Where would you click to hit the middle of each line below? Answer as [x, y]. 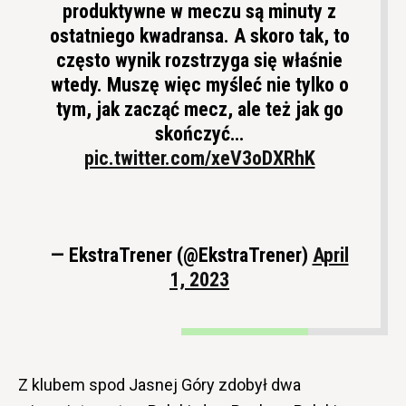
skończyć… [199, 133]
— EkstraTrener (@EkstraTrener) [181, 255]
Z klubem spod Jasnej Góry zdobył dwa [159, 384]
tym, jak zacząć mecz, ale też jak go [199, 109]
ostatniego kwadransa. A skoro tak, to [199, 35]
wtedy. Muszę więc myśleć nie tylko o [199, 84]
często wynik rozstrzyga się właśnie [199, 60]
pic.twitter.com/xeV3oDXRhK [199, 158]
